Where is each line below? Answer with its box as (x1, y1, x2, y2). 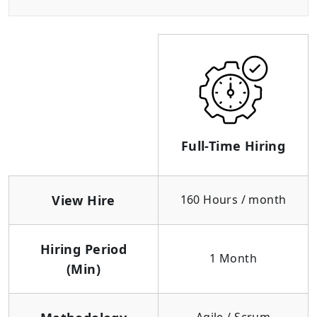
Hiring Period (40, 241, 127, 258)
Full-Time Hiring (180, 137, 286, 155)
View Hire (52, 192, 115, 209)
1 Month (209, 250, 257, 267)
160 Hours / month (180, 192, 287, 208)
